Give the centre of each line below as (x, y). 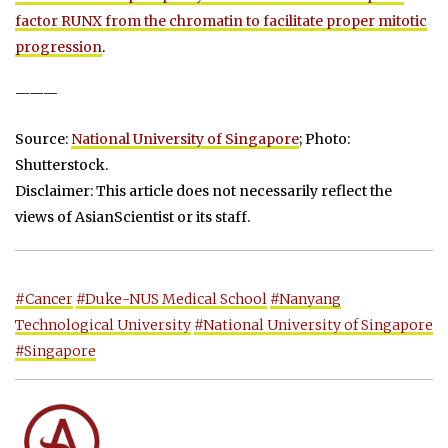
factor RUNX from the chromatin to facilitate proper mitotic (221, 21)
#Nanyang (305, 299)
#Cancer (44, 299)
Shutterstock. (61, 165)
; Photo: (324, 139)
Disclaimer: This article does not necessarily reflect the (203, 191)
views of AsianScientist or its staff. (132, 217)
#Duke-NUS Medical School (171, 299)
